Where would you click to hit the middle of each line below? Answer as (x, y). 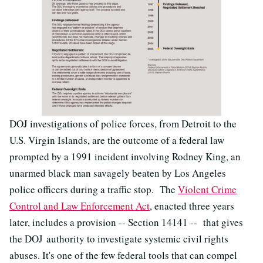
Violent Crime (207, 189)
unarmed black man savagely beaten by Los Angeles (118, 173)
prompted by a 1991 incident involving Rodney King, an (125, 156)
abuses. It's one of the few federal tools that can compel (123, 255)
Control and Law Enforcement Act (80, 205)
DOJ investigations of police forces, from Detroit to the (123, 123)
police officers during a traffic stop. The (94, 189)
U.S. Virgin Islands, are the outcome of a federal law (117, 140)
